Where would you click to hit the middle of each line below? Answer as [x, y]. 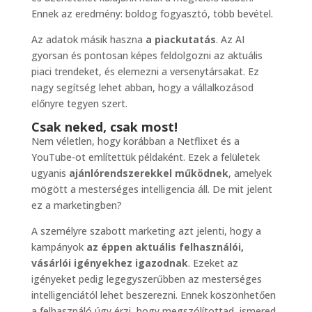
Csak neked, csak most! [104, 127]
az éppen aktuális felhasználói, [165, 247]
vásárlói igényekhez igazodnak [109, 263]
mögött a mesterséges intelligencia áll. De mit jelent [151, 189]
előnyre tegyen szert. [79, 104]
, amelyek [250, 173]
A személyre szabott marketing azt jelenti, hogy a [146, 231]
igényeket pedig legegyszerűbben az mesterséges [146, 279]
